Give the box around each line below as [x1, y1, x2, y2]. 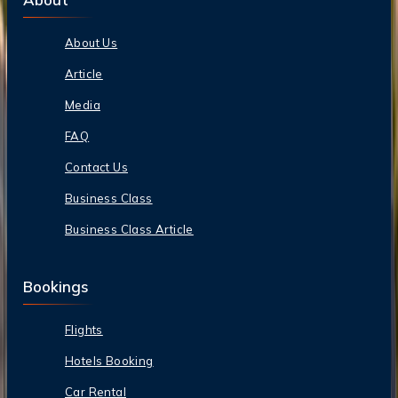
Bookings [23, 276, 89, 296]
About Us [65, 35, 118, 50]
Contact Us [65, 159, 128, 174]
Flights [65, 322, 103, 337]
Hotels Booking [65, 353, 154, 368]
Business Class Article [65, 221, 194, 236]
